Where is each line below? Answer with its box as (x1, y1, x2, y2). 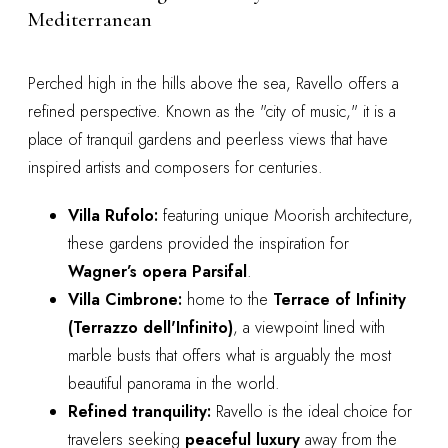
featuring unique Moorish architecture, (158, 204, 413, 228)
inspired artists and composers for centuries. (28, 156, 323, 180)
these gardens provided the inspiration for (68, 232, 349, 256)
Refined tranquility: (68, 400, 211, 424)
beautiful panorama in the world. (68, 372, 280, 396)
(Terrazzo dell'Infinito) (68, 316, 233, 340)
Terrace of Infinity (273, 288, 406, 312)
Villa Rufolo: (68, 204, 158, 228)
